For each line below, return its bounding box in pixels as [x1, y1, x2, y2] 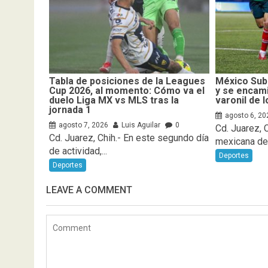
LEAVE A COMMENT [46, 184, 132, 196]
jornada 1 [49, 104, 91, 116]
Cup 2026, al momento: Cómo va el [49, 85, 205, 97]
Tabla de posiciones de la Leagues [49, 75, 205, 87]
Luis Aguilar [121, 121, 160, 130]
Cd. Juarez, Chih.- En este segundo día [49, 132, 209, 144]
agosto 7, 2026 [59, 121, 108, 130]
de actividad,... [49, 145, 107, 157]
